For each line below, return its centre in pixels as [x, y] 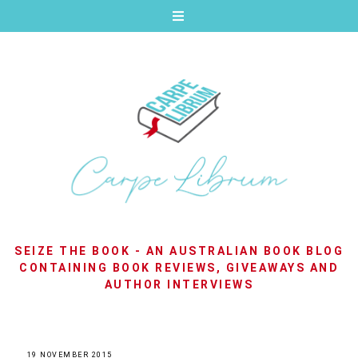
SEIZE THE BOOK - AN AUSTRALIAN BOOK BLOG [179, 251]
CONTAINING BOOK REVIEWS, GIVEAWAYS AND [179, 268]
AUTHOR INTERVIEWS [179, 285]
